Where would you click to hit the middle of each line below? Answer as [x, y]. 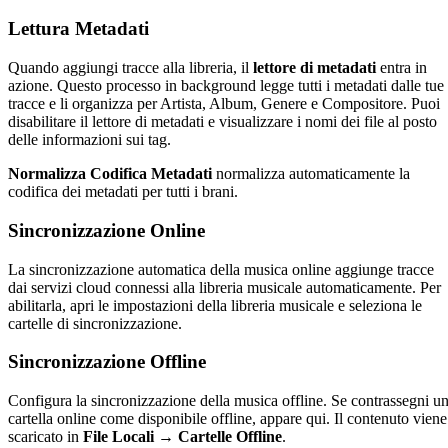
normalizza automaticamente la [311, 174]
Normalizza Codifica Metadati [110, 174]
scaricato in [45, 436]
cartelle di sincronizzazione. [95, 323]
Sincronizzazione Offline [107, 362]
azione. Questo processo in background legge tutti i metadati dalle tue [226, 86]
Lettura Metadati [78, 29]
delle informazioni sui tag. [89, 140]
